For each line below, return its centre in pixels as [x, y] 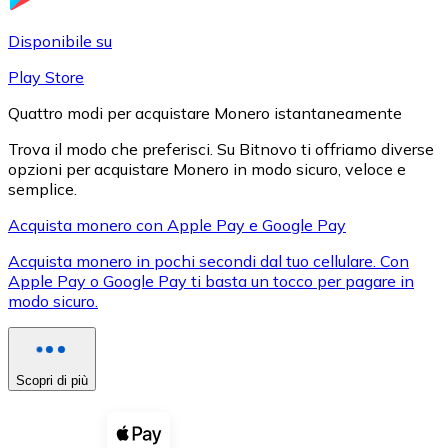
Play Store [46, 76]
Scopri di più [52, 380]
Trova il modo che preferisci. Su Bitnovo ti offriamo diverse [221, 148]
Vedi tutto [82, 384]
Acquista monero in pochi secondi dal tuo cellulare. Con [208, 260]
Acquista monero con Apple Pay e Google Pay [177, 224]
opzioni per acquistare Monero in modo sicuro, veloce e [207, 168]
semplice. [42, 188]
